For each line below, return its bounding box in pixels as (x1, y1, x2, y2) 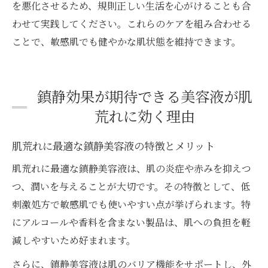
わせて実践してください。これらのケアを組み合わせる (12, 17, 251, 31)
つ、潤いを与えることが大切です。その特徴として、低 (12, 179, 250, 194)
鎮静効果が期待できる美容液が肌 (36, 87, 252, 106)
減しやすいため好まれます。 (12, 233, 136, 248)
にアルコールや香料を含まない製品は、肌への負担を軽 (12, 215, 251, 230)
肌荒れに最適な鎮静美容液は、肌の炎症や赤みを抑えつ (12, 162, 251, 176)
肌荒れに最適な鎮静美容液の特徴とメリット (12, 139, 215, 153)
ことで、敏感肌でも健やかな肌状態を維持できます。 (12, 35, 241, 49)
